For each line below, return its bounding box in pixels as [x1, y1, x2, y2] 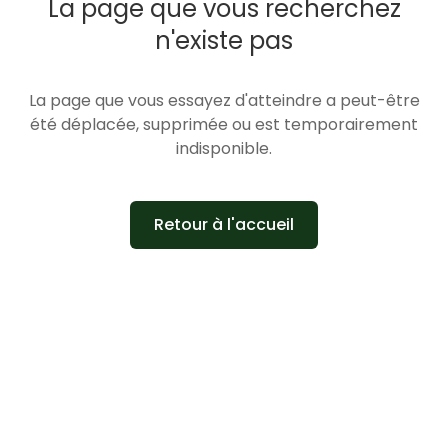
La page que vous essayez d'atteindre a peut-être [28, 88, 420, 112]
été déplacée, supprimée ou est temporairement [30, 112, 418, 136]
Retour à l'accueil [154, 212, 294, 236]
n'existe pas [155, 23, 293, 57]
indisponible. [176, 136, 272, 160]
